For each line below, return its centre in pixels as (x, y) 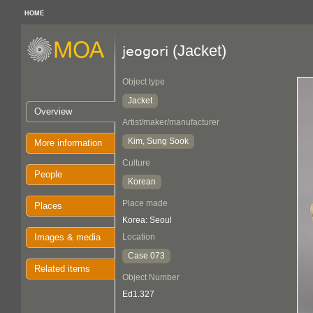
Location (139, 237)
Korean (142, 182)
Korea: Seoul (147, 220)
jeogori (145, 51)
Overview (53, 111)
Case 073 (146, 256)
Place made (145, 203)
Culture (136, 163)
